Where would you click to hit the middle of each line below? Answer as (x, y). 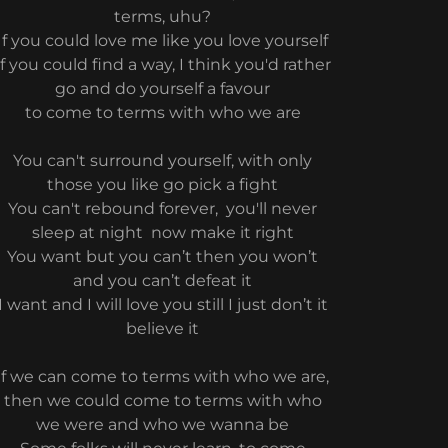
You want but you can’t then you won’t (163, 256)
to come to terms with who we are (162, 112)
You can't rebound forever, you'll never (163, 208)
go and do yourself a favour (163, 88)
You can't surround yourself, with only (163, 160)
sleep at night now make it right (162, 232)
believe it (163, 328)
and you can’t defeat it (163, 280)
